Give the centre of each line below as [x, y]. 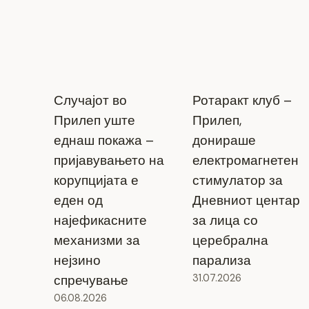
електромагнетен [245, 160]
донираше [224, 140]
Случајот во [90, 100]
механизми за [97, 240]
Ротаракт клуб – [242, 100]
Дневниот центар [246, 200]
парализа [221, 260]
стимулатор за [237, 180]
